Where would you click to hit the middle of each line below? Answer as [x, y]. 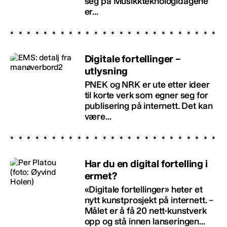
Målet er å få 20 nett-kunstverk [145, 211]
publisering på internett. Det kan [148, 106]
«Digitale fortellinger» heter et [143, 189]
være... [98, 116]
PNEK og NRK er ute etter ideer [147, 84]
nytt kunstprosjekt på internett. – [149, 200]
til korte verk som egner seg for [146, 95]
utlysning [106, 71]
